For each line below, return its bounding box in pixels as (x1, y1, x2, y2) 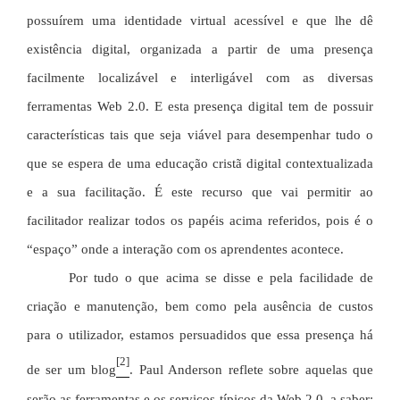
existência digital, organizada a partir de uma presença (27, 42, 373, 57)
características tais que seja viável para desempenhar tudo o (27, 128, 373, 143)
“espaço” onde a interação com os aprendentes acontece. (27, 242, 344, 257)
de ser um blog (27, 362, 117, 378)
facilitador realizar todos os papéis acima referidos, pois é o (27, 213, 373, 229)
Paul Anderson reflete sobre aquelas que (138, 362, 374, 378)
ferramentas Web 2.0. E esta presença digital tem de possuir (27, 99, 373, 114)
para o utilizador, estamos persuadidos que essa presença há (27, 328, 373, 343)
